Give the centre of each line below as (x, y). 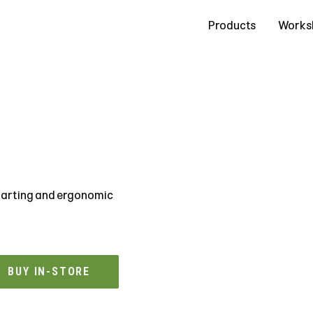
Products (232, 25)
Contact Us (38, 25)
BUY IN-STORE (49, 271)
